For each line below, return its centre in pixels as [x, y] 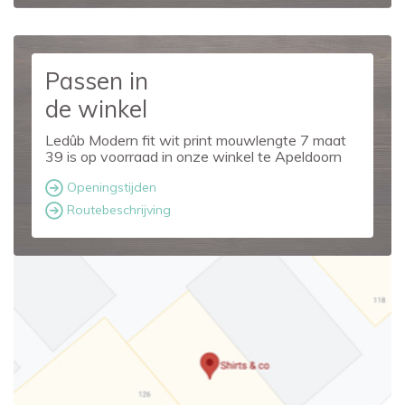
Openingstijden [110, 187]
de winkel [96, 109]
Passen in [97, 81]
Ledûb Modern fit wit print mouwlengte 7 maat [196, 140]
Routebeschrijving [117, 209]
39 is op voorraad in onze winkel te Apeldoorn [193, 156]
